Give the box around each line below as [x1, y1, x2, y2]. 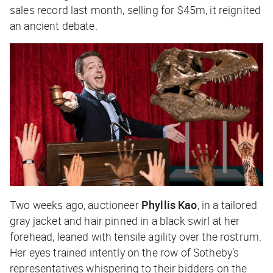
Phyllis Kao [141, 197, 197, 212]
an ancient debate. [10, 18, 97, 33]
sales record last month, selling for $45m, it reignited [10, 2, 261, 17]
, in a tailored [197, 197, 257, 212]
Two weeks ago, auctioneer [10, 197, 141, 212]
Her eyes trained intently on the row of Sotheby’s [10, 244, 239, 260]
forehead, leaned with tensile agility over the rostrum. [10, 229, 262, 244]
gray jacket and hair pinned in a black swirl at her [10, 213, 240, 228]
